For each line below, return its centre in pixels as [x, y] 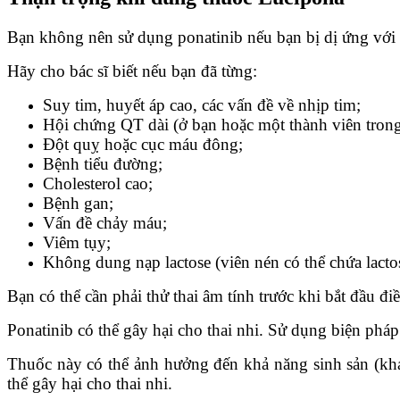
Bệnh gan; [78, 204]
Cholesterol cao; [98, 184]
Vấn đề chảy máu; [105, 223]
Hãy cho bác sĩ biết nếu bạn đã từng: [132, 71]
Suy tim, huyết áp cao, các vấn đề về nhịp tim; [202, 105]
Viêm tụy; [79, 243]
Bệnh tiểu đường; [103, 164]
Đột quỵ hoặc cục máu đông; [143, 145]
